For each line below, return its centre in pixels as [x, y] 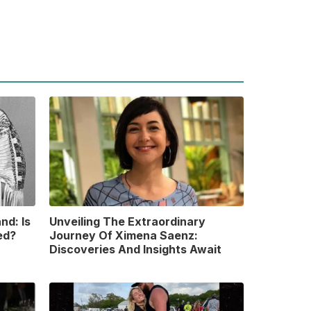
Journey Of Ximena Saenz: [123, 235]
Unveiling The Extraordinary [127, 221]
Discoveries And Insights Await [135, 249]
